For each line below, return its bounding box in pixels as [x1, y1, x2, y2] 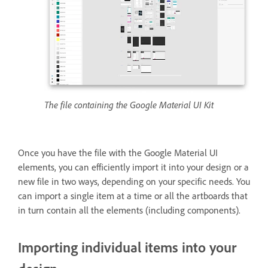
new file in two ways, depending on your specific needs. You [18, 175, 250, 187]
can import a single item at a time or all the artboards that [18, 189, 248, 202]
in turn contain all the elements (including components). [18, 203, 240, 216]
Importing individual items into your [18, 237, 236, 256]
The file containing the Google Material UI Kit [44, 98, 214, 111]
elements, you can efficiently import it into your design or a [18, 160, 249, 173]
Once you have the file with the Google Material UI [18, 146, 218, 159]
